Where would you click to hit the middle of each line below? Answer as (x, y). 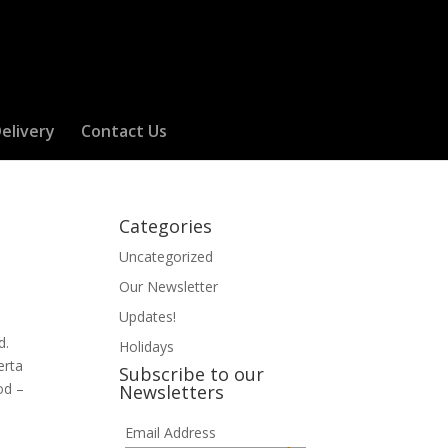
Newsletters (172, 392)
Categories (166, 226)
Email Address (170, 432)
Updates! (148, 316)
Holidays (147, 346)
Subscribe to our (192, 374)
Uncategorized (166, 256)
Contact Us (123, 131)
